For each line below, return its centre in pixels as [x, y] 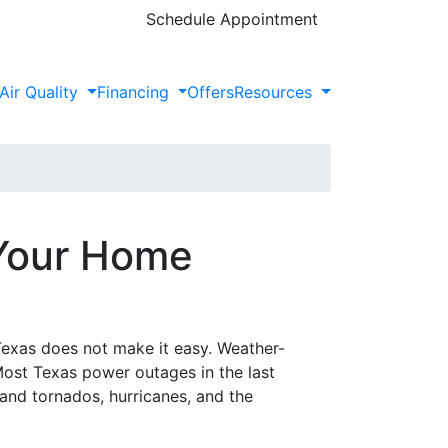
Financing [135, 92]
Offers [211, 92]
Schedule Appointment [232, 19]
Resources [276, 92]
